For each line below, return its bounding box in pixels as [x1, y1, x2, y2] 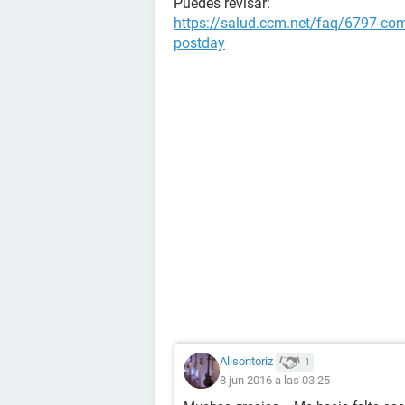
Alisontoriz [220, 354, 273, 369]
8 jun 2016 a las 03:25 [220, 372, 330, 387]
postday [174, 34, 225, 52]
